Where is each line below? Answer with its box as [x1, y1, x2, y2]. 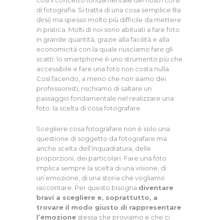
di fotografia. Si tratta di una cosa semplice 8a [36, 6, 181, 14]
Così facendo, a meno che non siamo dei [36, 75, 166, 83]
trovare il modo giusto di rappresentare [36, 203, 181, 212]
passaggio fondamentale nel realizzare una [36, 94, 174, 103]
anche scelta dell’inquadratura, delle [36, 144, 151, 153]
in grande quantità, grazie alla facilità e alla [36, 35, 169, 44]
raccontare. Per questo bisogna [36, 184, 138, 192]
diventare [138, 184, 173, 192]
